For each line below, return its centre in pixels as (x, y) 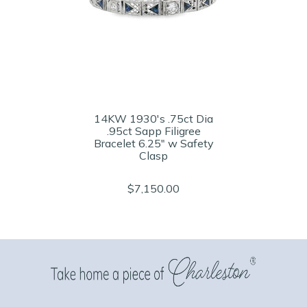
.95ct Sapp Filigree (153, 131)
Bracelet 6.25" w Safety (153, 143)
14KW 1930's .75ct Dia (153, 119)
